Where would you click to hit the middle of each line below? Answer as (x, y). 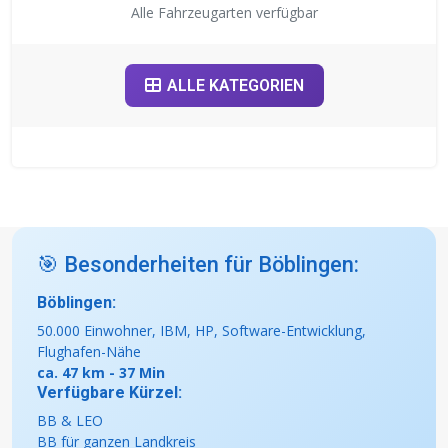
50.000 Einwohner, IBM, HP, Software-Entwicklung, (201, 331)
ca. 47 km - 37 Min (101, 373)
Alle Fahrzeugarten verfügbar (224, 13)
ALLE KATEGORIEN (235, 86)
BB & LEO (70, 421)
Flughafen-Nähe (89, 352)
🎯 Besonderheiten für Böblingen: (198, 265)
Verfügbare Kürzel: (109, 393)
